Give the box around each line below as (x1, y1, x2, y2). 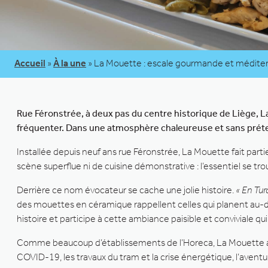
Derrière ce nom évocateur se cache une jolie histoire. (17, 184, 236, 196)
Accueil (14, 57, 45, 69)
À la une (53, 57, 86, 69)
